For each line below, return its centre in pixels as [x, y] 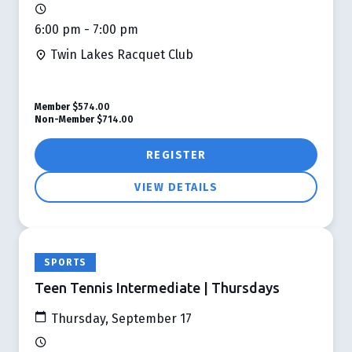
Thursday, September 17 [120, 318]
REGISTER [176, 155]
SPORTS [66, 262]
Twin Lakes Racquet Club [120, 54]
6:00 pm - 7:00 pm [86, 29]
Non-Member [64, 119]
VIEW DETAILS [176, 187]
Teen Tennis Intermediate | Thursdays [157, 287]
